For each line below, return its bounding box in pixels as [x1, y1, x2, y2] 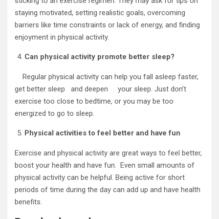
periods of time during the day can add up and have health [15, 185, 200, 194]
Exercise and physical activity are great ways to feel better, [15, 149, 202, 157]
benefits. [15, 197, 42, 206]
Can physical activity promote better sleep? [24, 52, 175, 61]
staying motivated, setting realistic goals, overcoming [15, 8, 185, 17]
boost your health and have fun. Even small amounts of [15, 161, 195, 170]
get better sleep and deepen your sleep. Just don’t [15, 85, 186, 93]
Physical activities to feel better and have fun [24, 129, 180, 137]
